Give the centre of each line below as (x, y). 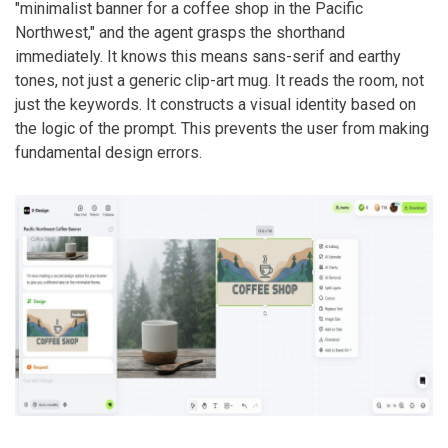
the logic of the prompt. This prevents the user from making (222, 129)
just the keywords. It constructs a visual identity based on (215, 105)
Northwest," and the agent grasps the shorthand (180, 33)
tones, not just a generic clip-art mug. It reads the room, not (219, 81)
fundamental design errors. (108, 153)
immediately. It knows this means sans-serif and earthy (208, 57)
